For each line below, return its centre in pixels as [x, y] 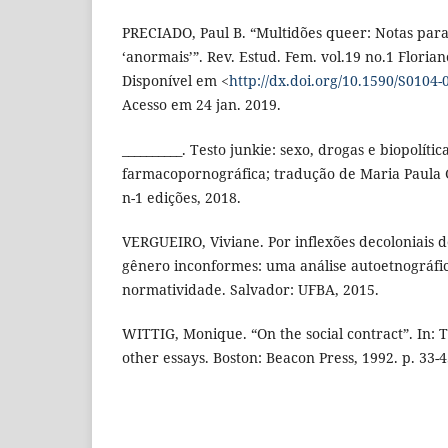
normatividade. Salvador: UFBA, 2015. [250, 289]
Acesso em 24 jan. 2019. [201, 105]
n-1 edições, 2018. [181, 197]
